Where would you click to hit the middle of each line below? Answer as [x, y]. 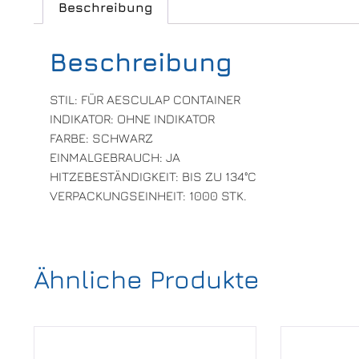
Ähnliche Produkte [147, 278]
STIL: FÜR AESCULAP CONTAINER [145, 100]
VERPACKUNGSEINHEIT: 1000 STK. [148, 196]
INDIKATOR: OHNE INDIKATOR [132, 119]
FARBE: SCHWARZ [101, 138]
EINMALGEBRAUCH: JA [115, 157]
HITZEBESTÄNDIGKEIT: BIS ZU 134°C [153, 177]
